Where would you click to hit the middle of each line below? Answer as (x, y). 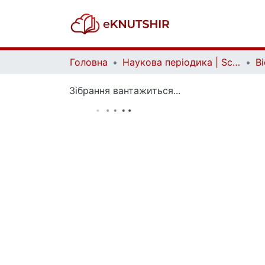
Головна (89, 62)
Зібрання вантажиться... (125, 91)
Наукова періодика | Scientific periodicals (236, 62)
